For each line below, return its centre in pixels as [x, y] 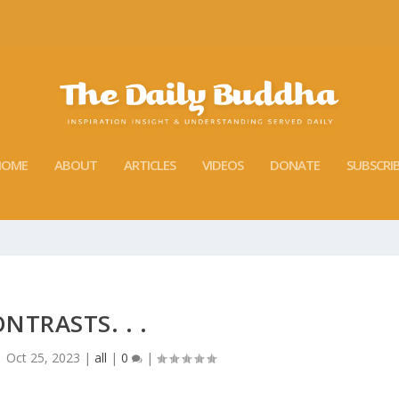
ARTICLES [150, 164]
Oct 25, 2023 [43, 357]
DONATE [295, 164]
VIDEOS [223, 164]
